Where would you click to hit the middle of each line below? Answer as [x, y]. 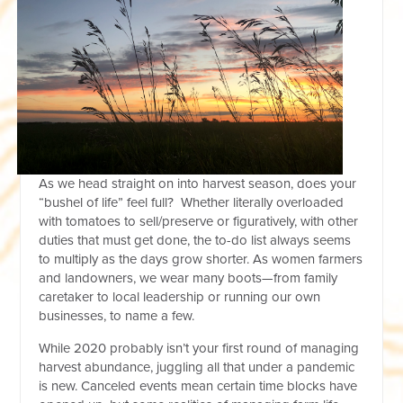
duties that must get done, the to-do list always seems [195, 240]
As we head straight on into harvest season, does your [198, 183]
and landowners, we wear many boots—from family [188, 278]
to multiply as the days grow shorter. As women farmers [201, 259]
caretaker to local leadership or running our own [180, 296]
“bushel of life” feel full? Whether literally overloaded [192, 202]
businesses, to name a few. [119, 315]
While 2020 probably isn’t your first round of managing [199, 348]
